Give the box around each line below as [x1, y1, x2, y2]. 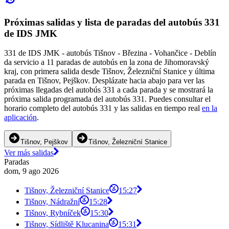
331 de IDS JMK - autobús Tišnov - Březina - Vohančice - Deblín [4, 49, 216, 58]
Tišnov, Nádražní [25, 197, 80, 207]
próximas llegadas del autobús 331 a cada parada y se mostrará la [4, 85, 213, 95]
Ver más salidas [4, 148, 54, 157]
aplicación [4, 113, 37, 122]
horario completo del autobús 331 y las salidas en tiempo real [4, 104, 202, 113]
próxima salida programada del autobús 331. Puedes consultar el [4, 95, 211, 104]
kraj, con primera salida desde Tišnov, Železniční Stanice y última [4, 67, 215, 76]
